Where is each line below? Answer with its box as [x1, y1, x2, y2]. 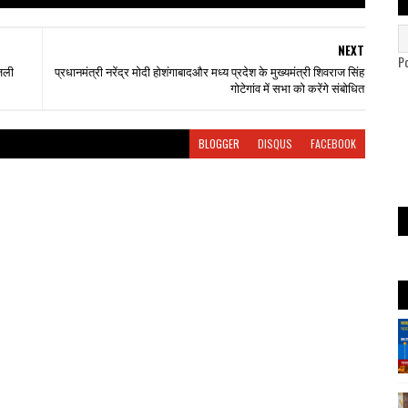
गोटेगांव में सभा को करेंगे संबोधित [229, 78, 364, 97]
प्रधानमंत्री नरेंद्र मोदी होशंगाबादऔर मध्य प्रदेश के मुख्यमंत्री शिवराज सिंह [54, 62, 364, 80]
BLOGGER [198, 136, 240, 151]
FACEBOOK [310, 136, 356, 151]
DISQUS [257, 136, 292, 151]
